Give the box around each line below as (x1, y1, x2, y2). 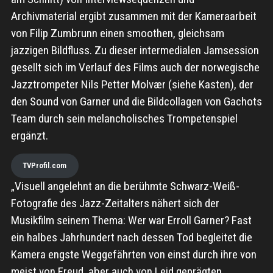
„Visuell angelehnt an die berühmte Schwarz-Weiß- (10, 179, 239, 193)
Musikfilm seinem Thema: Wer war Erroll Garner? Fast (10, 213, 252, 227)
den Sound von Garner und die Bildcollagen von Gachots (10, 94, 262, 109)
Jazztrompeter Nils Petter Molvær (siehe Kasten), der (10, 77, 253, 92)
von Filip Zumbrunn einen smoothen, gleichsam (10, 26, 224, 41)
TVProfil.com (23, 161, 67, 171)
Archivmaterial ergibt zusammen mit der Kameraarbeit (10, 9, 257, 24)
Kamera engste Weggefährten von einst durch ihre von (10, 247, 257, 261)
